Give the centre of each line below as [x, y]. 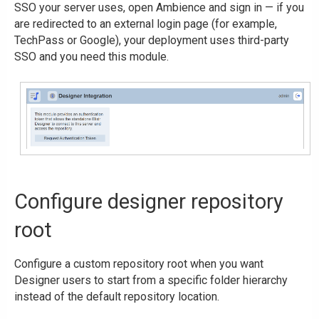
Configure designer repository [149, 202]
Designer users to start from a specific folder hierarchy [151, 281]
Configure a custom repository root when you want [139, 264]
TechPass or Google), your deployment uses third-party [152, 41]
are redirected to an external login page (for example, [146, 24]
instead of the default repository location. [117, 297]
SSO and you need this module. [91, 57]
